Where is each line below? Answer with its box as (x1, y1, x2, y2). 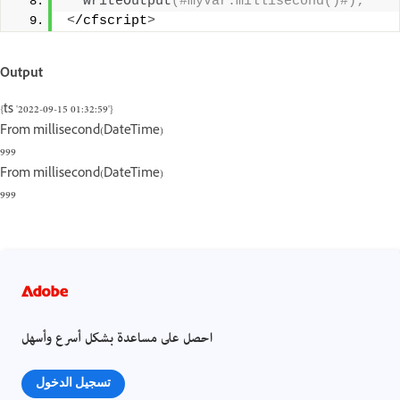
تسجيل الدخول (36, 375, 111, 391)
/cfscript (75, 13, 147, 29)
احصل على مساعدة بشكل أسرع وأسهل (21, 326, 212, 354)
